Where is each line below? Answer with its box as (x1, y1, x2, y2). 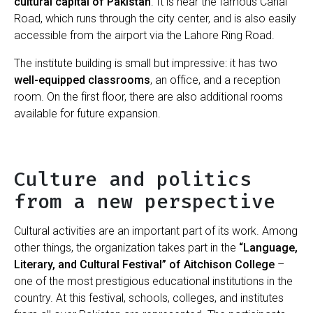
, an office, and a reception (150, 73, 280, 87)
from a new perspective (14, 189, 275, 213)
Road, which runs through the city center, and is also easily (14, 11, 296, 25)
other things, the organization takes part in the (14, 240, 239, 254)
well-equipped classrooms (14, 73, 150, 87)
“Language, (239, 240, 298, 254)
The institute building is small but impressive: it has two (14, 56, 277, 70)
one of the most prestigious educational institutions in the (14, 274, 293, 288)
